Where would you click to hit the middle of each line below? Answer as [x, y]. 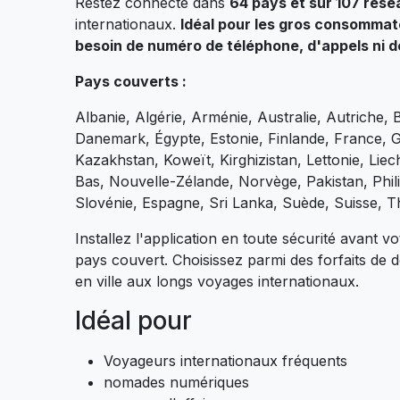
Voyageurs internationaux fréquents [225, 361]
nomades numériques [176, 382]
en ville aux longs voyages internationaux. [217, 281]
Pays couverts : [131, 81]
